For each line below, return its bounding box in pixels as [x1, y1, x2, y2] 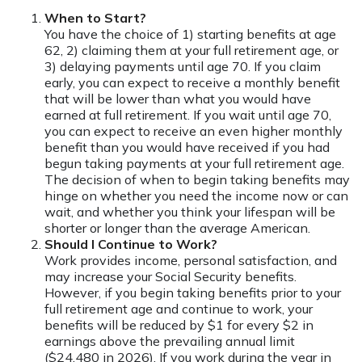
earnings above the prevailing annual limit [44, 333, 295, 349]
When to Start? [44, 10, 146, 26]
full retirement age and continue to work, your [44, 301, 313, 317]
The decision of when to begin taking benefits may [44, 171, 350, 187]
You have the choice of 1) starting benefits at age [44, 26, 336, 42]
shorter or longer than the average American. [44, 220, 310, 236]
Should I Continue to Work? [44, 236, 217, 252]
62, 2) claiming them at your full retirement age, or [44, 42, 339, 58]
